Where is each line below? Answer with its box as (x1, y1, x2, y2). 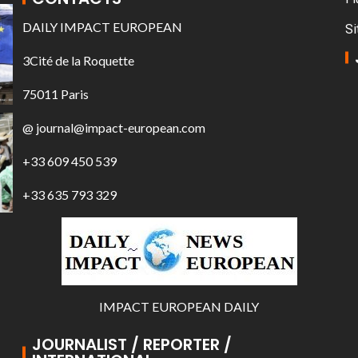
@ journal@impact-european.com (22, 120, 205, 135)
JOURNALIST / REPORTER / (32, 332, 232, 356)
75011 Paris (22, 86, 89, 101)
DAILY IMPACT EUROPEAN (22, 19, 182, 34)
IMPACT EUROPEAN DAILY (99, 298, 259, 314)
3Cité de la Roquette (22, 53, 134, 68)
